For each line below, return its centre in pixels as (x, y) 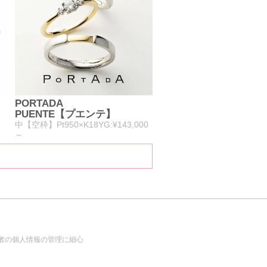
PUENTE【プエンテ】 (65, 114)
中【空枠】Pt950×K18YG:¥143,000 (82, 125)
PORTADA (39, 104)
